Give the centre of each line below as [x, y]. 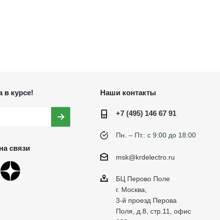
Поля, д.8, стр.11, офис [153, 211]
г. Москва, [131, 190]
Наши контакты [128, 93]
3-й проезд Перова [146, 201]
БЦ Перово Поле [143, 179]
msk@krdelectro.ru [145, 157]
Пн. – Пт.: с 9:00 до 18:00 [156, 135]
